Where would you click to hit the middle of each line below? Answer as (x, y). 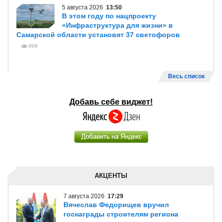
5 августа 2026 (84, 7)
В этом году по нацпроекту (109, 16)
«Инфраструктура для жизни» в (117, 25)
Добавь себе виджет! (111, 102)
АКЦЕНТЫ (111, 176)
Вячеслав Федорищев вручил (116, 205)
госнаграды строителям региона (121, 214)
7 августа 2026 (85, 196)
